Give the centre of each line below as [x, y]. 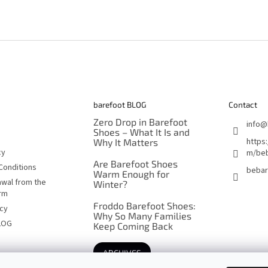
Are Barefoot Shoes [135, 164]
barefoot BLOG [119, 104]
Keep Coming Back [133, 226]
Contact [243, 104]
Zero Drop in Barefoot [140, 122]
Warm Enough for [131, 174]
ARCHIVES [122, 253]
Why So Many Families [142, 216]
